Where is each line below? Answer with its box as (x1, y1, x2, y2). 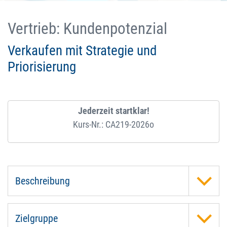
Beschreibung (15, 175, 70, 187)
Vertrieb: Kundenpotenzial (8, 19, 167, 38)
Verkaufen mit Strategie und (8, 43, 157, 59)
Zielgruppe (15, 212, 58, 224)
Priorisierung (8, 59, 76, 75)
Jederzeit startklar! (78, 105, 149, 117)
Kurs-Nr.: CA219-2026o (73, 119, 154, 130)
